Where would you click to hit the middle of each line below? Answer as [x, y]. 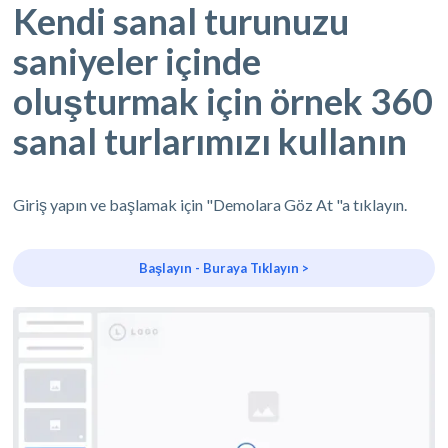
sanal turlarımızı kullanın [210, 141]
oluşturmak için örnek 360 [223, 101]
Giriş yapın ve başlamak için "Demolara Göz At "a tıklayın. [210, 205]
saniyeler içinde [137, 61]
